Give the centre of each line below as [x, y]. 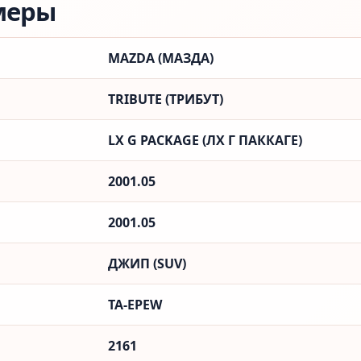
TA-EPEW [135, 305]
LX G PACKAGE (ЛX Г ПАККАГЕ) [205, 140]
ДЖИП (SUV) [147, 263]
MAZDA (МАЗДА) [161, 58]
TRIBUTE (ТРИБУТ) [166, 99]
